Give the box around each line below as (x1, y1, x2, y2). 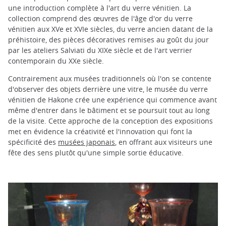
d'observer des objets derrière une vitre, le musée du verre (8, 84, 208, 94)
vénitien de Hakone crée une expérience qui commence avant (8, 94, 217, 104)
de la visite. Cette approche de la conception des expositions (8, 116, 213, 126)
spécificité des (8, 137, 58, 147)
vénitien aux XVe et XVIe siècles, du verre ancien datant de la (8, 24, 213, 34)
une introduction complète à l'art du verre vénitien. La (8, 3, 191, 13)
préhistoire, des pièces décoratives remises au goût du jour (8, 34, 209, 44)
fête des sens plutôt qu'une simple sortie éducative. (8, 147, 184, 157)
